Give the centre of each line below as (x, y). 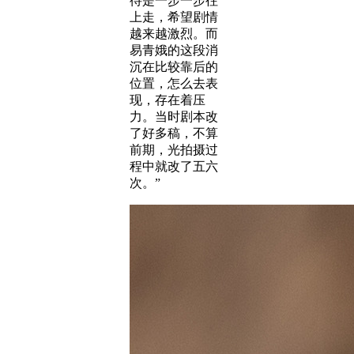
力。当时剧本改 (174, 117)
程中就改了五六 (174, 166)
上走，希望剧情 (174, 17)
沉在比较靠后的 (174, 67)
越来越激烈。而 (174, 34)
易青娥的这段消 (174, 50)
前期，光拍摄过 (174, 150)
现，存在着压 (168, 100)
